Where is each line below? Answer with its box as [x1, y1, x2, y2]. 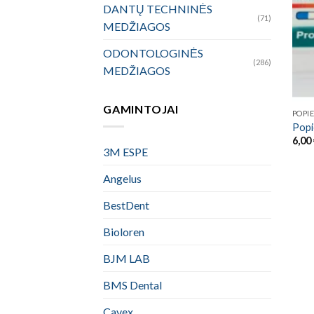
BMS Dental [103, 278, 162, 292]
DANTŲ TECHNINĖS [103, 2, 212, 15]
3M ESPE [103, 144, 148, 158]
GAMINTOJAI [103, 102, 179, 116]
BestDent [103, 198, 149, 212]
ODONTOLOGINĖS [103, 46, 203, 60]
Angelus [103, 171, 142, 185]
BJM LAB [103, 251, 150, 265]
